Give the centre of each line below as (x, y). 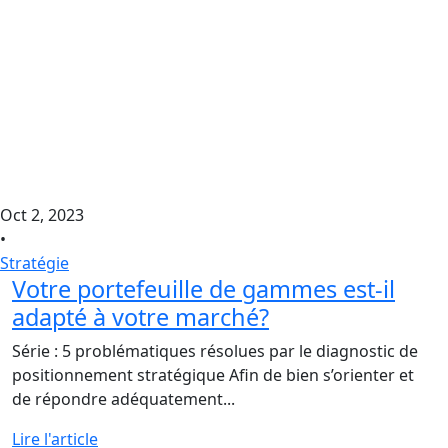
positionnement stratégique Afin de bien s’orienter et (213, 374)
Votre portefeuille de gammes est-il (203, 288)
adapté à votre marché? (140, 316)
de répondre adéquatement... (123, 398)
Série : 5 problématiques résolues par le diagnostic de (215, 350)
